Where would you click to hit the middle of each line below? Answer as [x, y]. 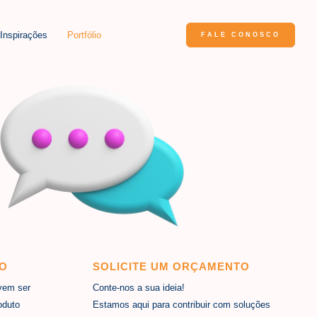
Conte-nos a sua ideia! [139, 288]
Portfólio [84, 35]
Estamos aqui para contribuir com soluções [181, 305]
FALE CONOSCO [241, 35]
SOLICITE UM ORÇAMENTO [171, 267]
